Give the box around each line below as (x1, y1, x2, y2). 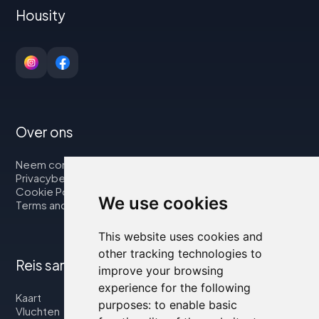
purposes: (98, 298, 155, 312)
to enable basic (154, 298, 237, 312)
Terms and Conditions (16, 198, 126, 212)
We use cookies (98, 193, 228, 214)
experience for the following (98, 281, 251, 295)
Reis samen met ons (16, 256, 142, 274)
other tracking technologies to (98, 246, 262, 261)
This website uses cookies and (98, 229, 263, 244)
